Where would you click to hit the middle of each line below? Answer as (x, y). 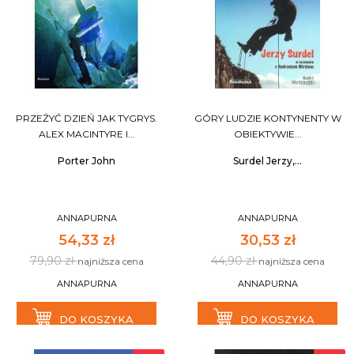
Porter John (87, 161)
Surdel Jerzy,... (267, 161)
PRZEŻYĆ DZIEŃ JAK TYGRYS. (87, 118)
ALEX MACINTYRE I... (87, 134)
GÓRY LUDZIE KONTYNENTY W (267, 118)
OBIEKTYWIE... (267, 134)
